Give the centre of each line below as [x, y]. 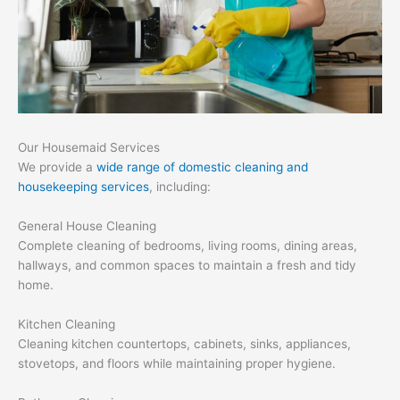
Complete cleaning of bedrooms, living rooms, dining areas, [187, 246]
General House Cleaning [87, 226]
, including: [180, 187]
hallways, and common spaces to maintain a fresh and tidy [187, 266]
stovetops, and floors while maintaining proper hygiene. [177, 364]
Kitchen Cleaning [67, 325]
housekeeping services [83, 187]
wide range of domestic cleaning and [202, 167]
